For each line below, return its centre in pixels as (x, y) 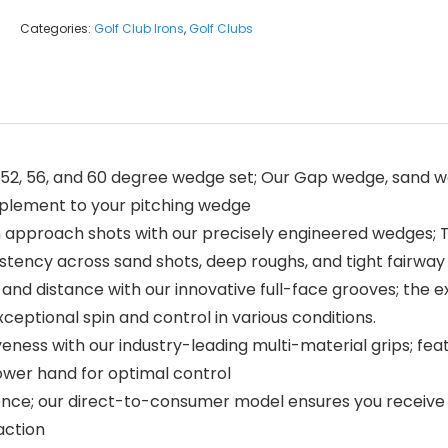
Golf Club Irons (139, 28)
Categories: (57, 28)
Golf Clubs (221, 28)
